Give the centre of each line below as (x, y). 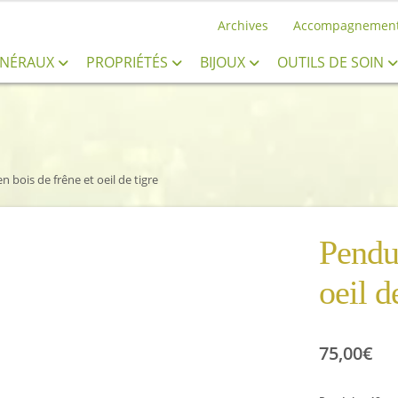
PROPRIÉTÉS (128, 62)
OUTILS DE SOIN (332, 62)
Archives (243, 25)
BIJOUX (224, 62)
